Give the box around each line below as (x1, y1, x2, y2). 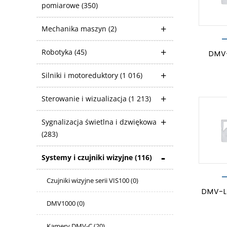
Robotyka (42, 47, 74, 57)
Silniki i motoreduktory (42, 70, 120, 80)
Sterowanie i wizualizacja (42, 94, 129, 103)
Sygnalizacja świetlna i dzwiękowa (42, 117, 157, 127)
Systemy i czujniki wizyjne (42, 153, 135, 162)
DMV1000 (47, 199, 77, 208)
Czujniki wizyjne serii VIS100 (47, 176, 131, 185)
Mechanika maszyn (42, 24, 108, 33)
